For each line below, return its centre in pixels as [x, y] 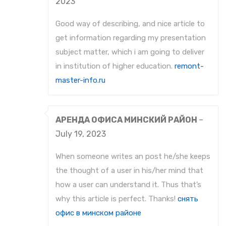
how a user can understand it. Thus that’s [128, 185]
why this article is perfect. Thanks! [117, 199]
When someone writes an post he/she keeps [133, 157]
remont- [189, 66]
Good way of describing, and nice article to [130, 24]
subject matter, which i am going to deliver [130, 52]
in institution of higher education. [115, 66]
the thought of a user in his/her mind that [129, 171]
